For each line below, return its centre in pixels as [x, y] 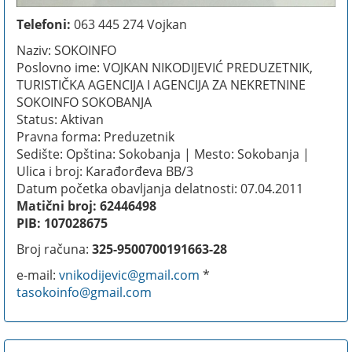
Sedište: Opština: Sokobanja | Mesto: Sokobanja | [163, 154]
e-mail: [38, 275]
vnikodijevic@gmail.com [129, 275]
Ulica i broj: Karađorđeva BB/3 [105, 171]
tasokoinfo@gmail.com [84, 292]
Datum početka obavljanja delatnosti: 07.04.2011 [160, 188]
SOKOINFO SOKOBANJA [84, 102]
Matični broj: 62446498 [86, 205]
